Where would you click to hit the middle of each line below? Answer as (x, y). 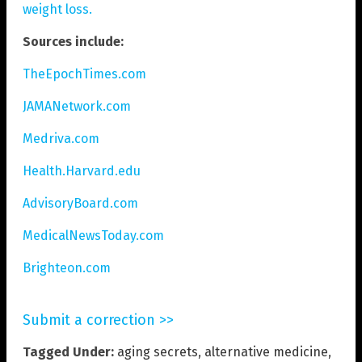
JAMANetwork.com (77, 107)
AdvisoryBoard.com (80, 204)
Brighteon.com (67, 268)
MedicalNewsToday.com (93, 236)
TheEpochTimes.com (84, 74)
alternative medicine (266, 352)
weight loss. (57, 10)
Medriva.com (61, 139)
